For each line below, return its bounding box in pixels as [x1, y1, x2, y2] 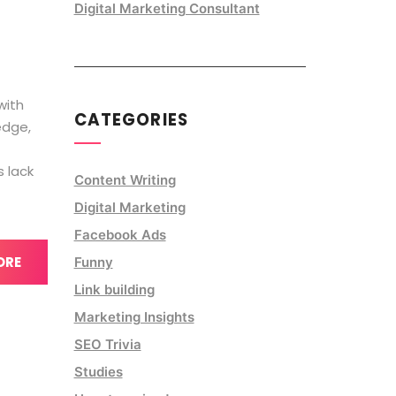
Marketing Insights [73, 308, 194, 325]
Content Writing [73, 171, 176, 188]
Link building [73, 280, 155, 298]
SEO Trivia [73, 335, 141, 353]
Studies [73, 362, 123, 380]
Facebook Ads [73, 225, 166, 243]
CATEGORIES [73, 108, 189, 131]
